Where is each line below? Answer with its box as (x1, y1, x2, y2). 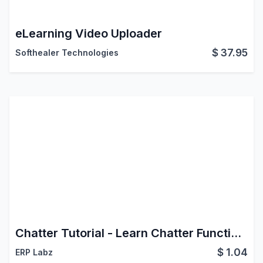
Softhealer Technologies (15, 47, 119, 58)
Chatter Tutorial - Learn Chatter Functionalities (230, 225, 241, 240)
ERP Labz (15, 247, 53, 257)
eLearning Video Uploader (15, 26, 162, 41)
